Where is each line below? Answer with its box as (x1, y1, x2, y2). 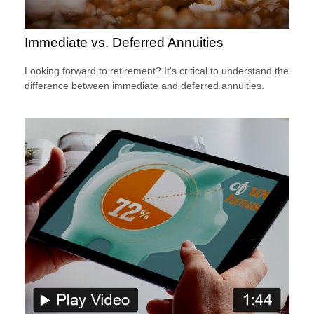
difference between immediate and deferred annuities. (25, 80, 264, 92)
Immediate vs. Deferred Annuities (25, 35, 224, 50)
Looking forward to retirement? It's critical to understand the (25, 65, 289, 77)
